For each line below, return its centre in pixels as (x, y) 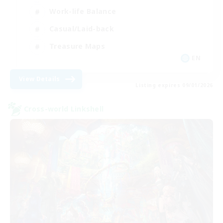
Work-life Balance (83, 11)
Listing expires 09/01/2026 (174, 85)
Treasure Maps (77, 46)
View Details (40, 79)
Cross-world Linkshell (64, 109)
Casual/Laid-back (82, 29)
